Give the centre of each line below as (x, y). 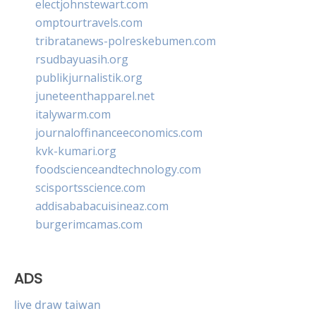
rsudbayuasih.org (82, 59)
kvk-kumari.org (76, 151)
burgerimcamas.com (89, 224)
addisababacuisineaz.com (102, 206)
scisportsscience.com (90, 187)
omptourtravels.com (89, 22)
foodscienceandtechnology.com (118, 169)
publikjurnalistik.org (89, 77)
